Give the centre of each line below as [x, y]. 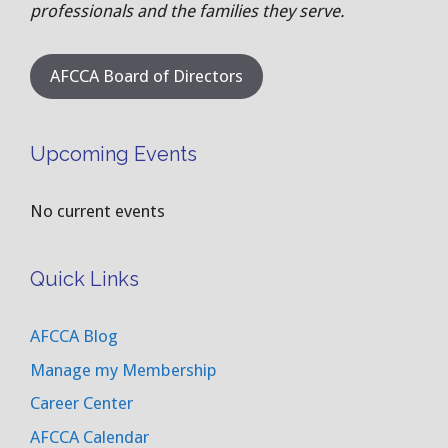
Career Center [81, 403]
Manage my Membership [123, 369]
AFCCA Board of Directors [146, 76]
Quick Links [84, 279]
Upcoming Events [113, 154]
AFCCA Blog [74, 336]
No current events [97, 211]
